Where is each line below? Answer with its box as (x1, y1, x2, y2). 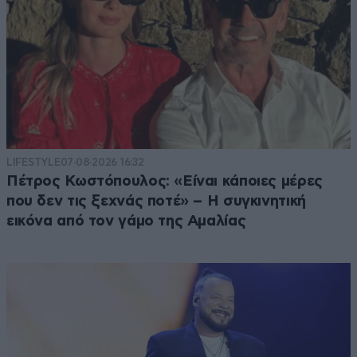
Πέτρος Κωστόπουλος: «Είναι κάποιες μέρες (6, 173, 323, 189)
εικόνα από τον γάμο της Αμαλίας (6, 213, 246, 229)
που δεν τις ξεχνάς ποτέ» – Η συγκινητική (6, 193, 306, 209)
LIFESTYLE (6, 155, 61, 168)
